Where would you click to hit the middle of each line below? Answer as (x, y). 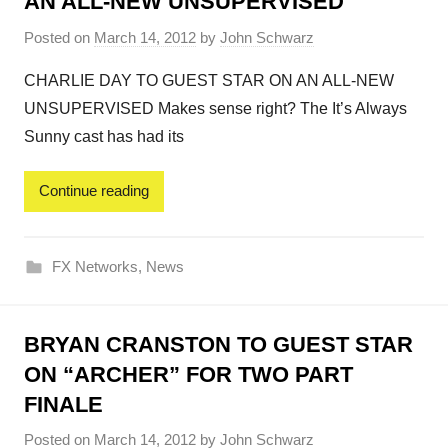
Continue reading (94, 191)
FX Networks (94, 266)
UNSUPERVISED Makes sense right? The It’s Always (215, 108)
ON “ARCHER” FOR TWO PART (188, 374)
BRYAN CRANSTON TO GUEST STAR (218, 344)
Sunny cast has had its (104, 136)
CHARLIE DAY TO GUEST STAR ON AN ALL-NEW (209, 80)
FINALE (63, 404)
